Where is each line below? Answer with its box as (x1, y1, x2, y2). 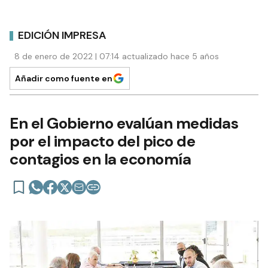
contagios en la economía (10, 149, 191, 169)
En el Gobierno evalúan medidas (10, 113, 238, 133)
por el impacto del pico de (10, 131, 195, 151)
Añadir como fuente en (15, 73, 112, 84)
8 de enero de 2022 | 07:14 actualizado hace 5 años (14, 51, 219, 62)
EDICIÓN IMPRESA (18, 28, 106, 42)
